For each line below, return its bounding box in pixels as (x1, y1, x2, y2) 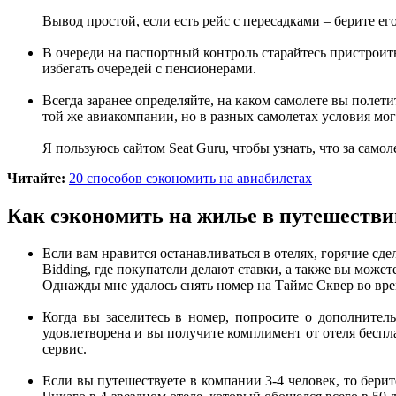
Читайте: (7, 171, 65, 187)
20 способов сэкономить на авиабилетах (69, 171, 312, 187)
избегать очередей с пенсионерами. (42, 61, 256, 77)
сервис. (42, 340, 87, 356)
